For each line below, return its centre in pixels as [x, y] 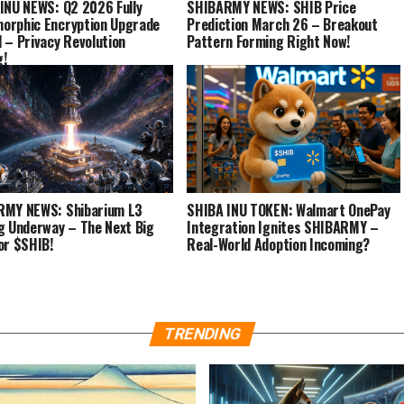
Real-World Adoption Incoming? [279, 244]
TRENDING [202, 333]
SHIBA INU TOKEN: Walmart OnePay [289, 210]
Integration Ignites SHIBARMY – [283, 227]
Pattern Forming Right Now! [268, 41]
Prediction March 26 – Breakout [282, 24]
